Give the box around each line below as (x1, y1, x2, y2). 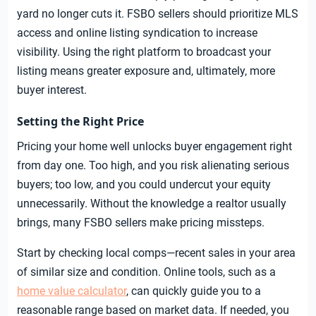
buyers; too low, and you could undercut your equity (17, 178, 271, 192)
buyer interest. (17, 83, 87, 97)
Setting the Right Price (17, 114, 144, 130)
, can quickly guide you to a (126, 284, 261, 298)
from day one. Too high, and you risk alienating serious (17, 159, 289, 173)
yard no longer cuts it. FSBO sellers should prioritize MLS (17, 7, 298, 21)
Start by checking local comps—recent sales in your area (17, 246, 296, 260)
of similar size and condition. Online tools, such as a (17, 265, 276, 279)
